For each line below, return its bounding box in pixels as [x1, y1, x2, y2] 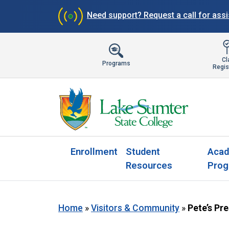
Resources [126, 160, 172, 171]
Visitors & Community [91, 203, 179, 213]
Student [126, 146, 160, 157]
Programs [102, 60, 130, 67]
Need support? [87, 10, 144, 20]
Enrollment [71, 146, 118, 157]
